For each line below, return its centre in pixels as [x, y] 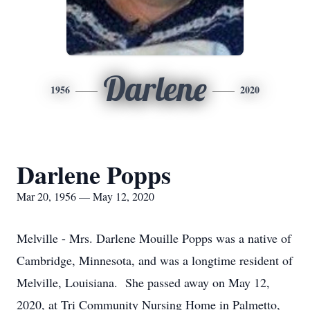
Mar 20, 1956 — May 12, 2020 [85, 196]
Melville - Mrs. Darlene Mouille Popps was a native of [154, 238]
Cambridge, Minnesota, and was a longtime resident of [155, 260]
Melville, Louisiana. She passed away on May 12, [143, 282]
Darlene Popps [94, 174]
